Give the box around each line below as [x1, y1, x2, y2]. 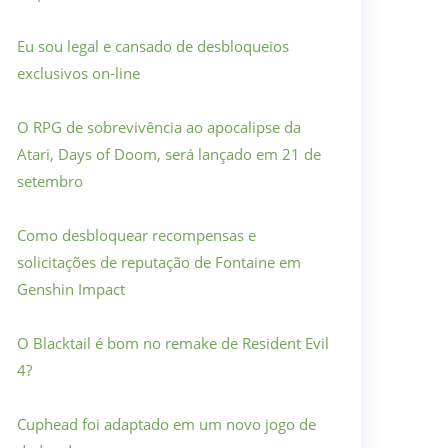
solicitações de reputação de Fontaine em [17, 252, 301, 272]
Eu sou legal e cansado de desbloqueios [17, 36, 289, 56]
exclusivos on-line [17, 63, 140, 83]
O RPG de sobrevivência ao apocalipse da [17, 117, 301, 137]
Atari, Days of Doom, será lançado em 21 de [17, 144, 321, 164]
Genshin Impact [17, 279, 125, 299]
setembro [17, 171, 83, 191]
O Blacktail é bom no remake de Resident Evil [17, 333, 329, 353]
